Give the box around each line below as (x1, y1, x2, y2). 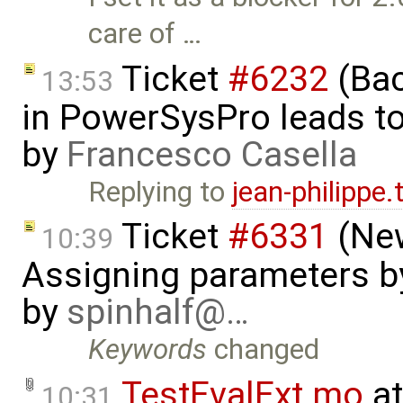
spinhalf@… (67, 291, 249, 334)
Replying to (88, 175, 233, 209)
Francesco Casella (67, 133, 357, 175)
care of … (88, 17, 202, 51)
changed (207, 333, 320, 367)
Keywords (88, 333, 208, 367)
